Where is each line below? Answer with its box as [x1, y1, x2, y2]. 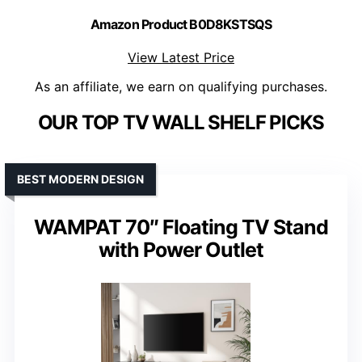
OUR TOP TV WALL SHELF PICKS [37, 111, 325, 135]
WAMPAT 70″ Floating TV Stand [34, 215, 328, 240]
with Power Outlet [99, 238, 263, 263]
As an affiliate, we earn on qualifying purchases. [35, 78, 327, 95]
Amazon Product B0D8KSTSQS [90, 16, 272, 33]
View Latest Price [128, 49, 234, 66]
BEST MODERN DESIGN [17, 172, 144, 187]
